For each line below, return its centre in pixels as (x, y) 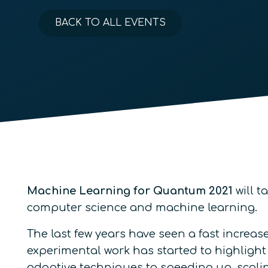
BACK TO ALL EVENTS (111, 23)
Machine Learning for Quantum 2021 (130, 191)
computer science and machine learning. (142, 207)
